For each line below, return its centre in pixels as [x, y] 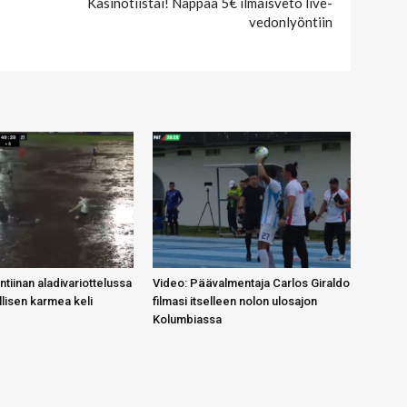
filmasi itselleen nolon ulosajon [235, 302]
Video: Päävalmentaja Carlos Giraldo [251, 283]
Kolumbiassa [187, 320]
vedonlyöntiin [291, 22]
